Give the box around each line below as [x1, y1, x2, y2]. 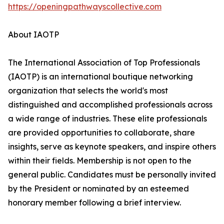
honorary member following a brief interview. [8, 197, 181, 208]
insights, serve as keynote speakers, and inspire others [8, 141, 216, 152]
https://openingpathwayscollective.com [8, 1, 161, 12]
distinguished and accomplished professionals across [8, 99, 212, 110]
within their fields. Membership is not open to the [8, 155, 191, 166]
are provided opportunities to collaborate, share [8, 127, 195, 138]
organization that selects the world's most [8, 85, 168, 96]
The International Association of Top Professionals [8, 57, 200, 68]
